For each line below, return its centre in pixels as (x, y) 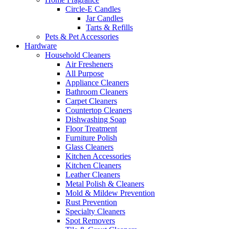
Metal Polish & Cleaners (105, 184)
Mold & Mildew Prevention (110, 193)
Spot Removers (90, 221)
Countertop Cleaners (99, 110)
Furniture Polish (91, 138)
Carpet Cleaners (91, 101)
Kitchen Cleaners (93, 166)
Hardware (41, 46)
